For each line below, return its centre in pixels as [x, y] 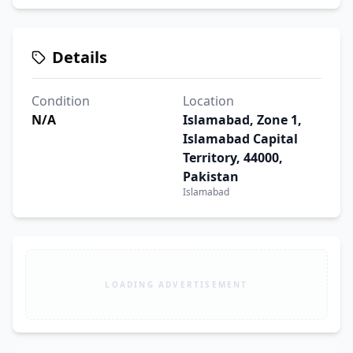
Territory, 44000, [233, 158]
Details [80, 57]
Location [208, 101]
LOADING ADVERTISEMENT [176, 284]
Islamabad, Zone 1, [242, 120]
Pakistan [211, 176]
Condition [61, 101]
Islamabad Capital [240, 139]
